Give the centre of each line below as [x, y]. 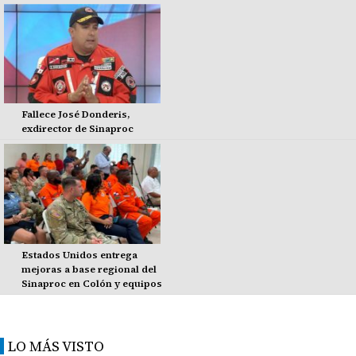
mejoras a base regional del [89, 269]
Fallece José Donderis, [75, 115]
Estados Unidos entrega [79, 255]
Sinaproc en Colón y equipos [91, 283]
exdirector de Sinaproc [77, 129]
